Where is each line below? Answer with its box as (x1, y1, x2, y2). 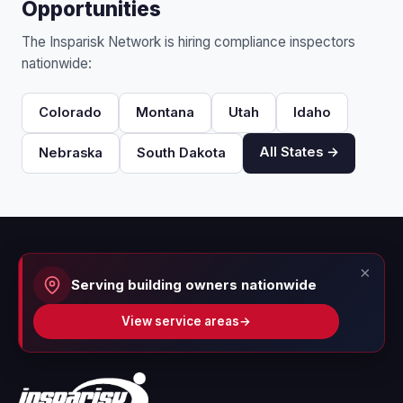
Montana (136, 104, 194, 121)
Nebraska (39, 145, 103, 161)
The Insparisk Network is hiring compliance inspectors (22, 33, 355, 50)
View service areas (121, 314, 239, 328)
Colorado (39, 104, 102, 121)
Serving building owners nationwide (71, 276, 317, 293)
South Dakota (137, 145, 226, 161)
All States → (259, 144, 339, 160)
